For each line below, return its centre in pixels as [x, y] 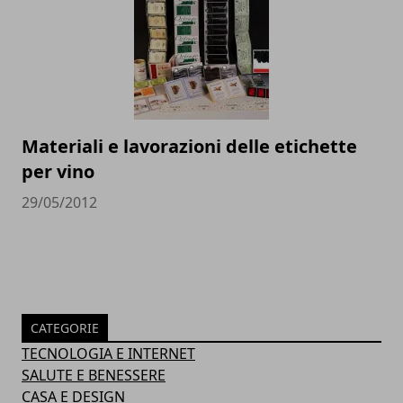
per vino [58, 171]
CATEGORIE [65, 327]
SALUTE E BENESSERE [94, 375]
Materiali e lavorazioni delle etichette [189, 146]
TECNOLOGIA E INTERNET [108, 353]
